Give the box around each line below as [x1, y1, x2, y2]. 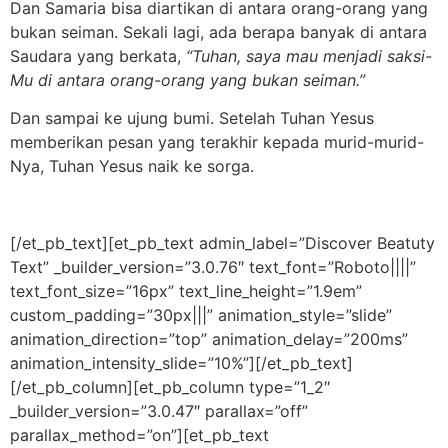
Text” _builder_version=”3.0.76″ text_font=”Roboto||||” [10, 257, 416, 278]
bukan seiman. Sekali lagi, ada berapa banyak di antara [10, 21, 427, 42]
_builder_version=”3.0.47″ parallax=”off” [10, 401, 308, 422]
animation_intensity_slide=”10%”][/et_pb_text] [10, 353, 353, 374]
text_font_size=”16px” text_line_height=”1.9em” [10, 281, 362, 302]
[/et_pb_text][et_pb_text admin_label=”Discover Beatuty [10, 233, 435, 254]
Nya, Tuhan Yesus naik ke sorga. [10, 156, 254, 177]
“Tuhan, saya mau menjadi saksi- [186, 45, 432, 66]
